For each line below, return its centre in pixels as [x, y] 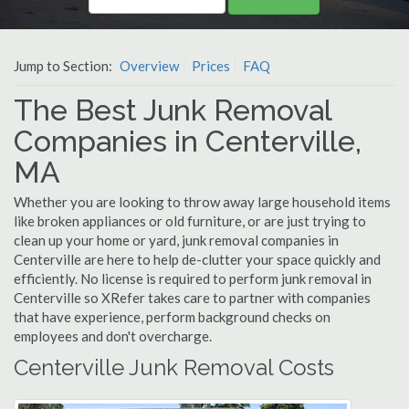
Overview [149, 66]
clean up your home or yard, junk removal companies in [176, 240]
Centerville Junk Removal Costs [174, 367]
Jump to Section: [64, 66]
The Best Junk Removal [173, 110]
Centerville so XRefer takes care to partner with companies [192, 298]
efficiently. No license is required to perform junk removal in [193, 278]
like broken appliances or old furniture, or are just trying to [190, 221]
